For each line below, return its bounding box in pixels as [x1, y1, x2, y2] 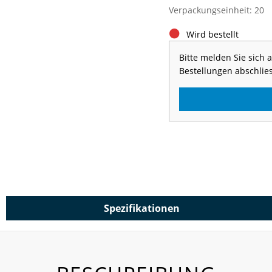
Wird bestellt [186, 29, 239, 40]
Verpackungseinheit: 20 [168, 4, 264, 16]
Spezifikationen [103, 201, 180, 215]
